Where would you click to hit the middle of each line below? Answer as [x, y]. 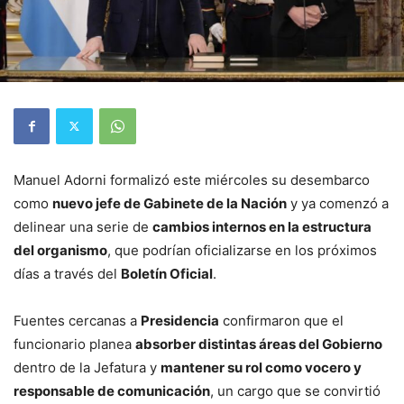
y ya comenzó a [338, 203]
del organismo [60, 250]
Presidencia [180, 320]
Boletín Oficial [167, 273]
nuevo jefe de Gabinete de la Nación [170, 203]
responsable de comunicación [112, 390]
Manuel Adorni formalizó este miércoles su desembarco [192, 179]
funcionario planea [74, 344]
